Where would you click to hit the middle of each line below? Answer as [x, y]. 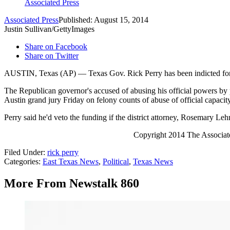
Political [116, 162]
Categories [21, 162]
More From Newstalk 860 [72, 184]
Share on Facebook [56, 47]
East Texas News [71, 162]
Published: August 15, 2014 [103, 20]
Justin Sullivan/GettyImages [49, 29]
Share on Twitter [52, 56]
